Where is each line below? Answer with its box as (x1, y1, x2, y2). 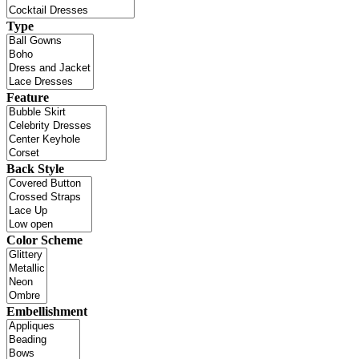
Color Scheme (6, 232, 83, 247)
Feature (6, 90, 49, 104)
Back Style (6, 161, 64, 175)
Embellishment (6, 304, 87, 318)
